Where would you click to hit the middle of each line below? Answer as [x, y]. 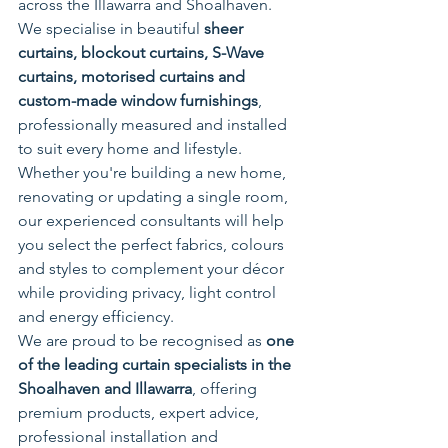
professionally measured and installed [154, 125]
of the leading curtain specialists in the [156, 365]
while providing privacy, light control [149, 293]
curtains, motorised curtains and [133, 77]
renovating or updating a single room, [155, 197]
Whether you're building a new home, [154, 173]
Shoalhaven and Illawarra [105, 389]
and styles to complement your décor [153, 269]
